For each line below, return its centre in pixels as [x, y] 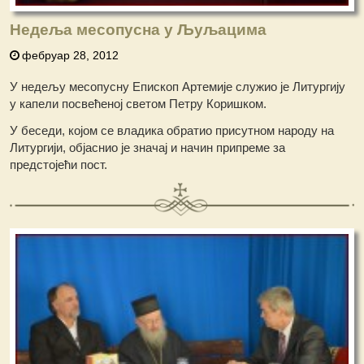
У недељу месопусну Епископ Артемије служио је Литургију [178, 87]
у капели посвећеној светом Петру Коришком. [139, 104]
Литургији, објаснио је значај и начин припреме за [148, 148]
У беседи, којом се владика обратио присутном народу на [172, 131]
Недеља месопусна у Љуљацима [139, 30]
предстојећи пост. [59, 165]
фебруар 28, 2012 [71, 56]
